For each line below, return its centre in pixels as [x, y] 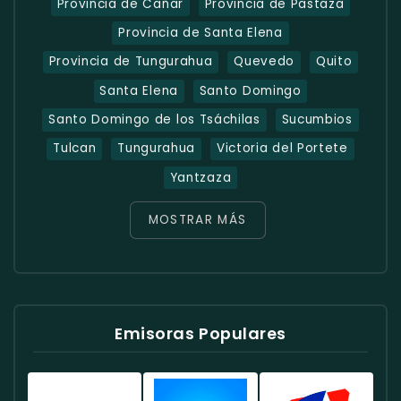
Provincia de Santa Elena [200, 33]
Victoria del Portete [282, 149]
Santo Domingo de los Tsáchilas [154, 120]
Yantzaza [200, 177]
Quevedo [264, 62]
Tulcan [75, 149]
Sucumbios [317, 120]
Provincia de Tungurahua [131, 62]
